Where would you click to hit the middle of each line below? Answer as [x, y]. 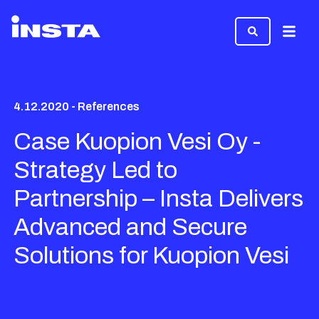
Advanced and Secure [131, 227]
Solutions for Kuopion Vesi [152, 255]
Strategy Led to [96, 170]
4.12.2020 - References [77, 106]
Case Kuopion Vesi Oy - [137, 141]
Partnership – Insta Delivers [159, 198]
